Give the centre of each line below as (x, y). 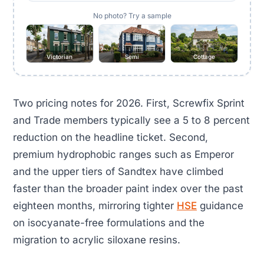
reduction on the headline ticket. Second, (110, 138)
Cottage (204, 57)
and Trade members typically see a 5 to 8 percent (131, 121)
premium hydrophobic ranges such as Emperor (123, 155)
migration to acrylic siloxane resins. (97, 240)
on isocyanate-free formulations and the (109, 223)
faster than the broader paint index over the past (128, 189)
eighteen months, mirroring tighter (95, 206)
